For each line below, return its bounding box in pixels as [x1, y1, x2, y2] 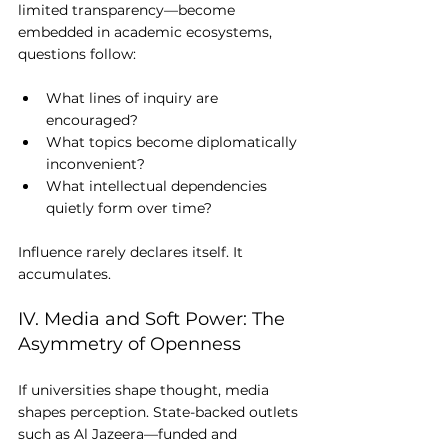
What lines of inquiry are [46, 89, 222, 108]
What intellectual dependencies [46, 177, 271, 196]
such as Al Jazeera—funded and [18, 425, 241, 444]
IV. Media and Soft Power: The [18, 308, 290, 331]
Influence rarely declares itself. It [18, 243, 247, 262]
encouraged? [46, 111, 138, 130]
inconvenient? [46, 155, 145, 174]
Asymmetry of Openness [18, 333, 241, 356]
